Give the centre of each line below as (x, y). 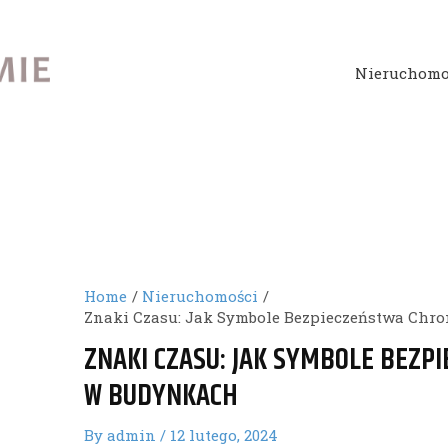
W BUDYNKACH (161, 396)
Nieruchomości (200, 295)
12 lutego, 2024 (224, 434)
